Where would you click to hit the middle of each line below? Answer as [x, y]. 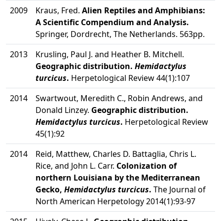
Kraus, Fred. [59, 10]
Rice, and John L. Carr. [76, 166]
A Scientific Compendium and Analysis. [112, 22]
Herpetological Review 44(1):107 [129, 78]
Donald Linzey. [63, 110]
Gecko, [50, 189]
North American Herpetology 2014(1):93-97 [115, 201]
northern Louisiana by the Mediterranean [118, 178]
